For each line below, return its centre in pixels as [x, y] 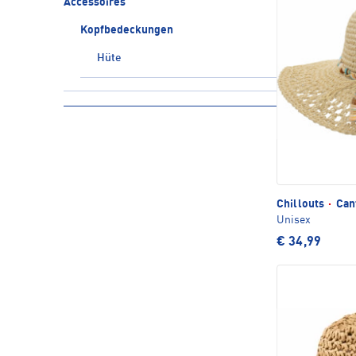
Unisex [294, 220]
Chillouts [302, 204]
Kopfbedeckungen [127, 30]
